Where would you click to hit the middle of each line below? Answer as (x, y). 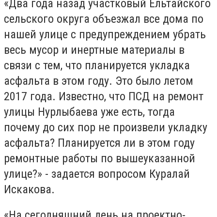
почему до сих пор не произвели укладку (106, 127)
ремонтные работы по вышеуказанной (100, 158)
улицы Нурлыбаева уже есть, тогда (89, 112)
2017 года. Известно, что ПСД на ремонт (104, 96)
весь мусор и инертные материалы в (94, 50)
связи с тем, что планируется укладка (97, 65)
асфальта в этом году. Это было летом (99, 81)
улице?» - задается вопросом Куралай (97, 174)
